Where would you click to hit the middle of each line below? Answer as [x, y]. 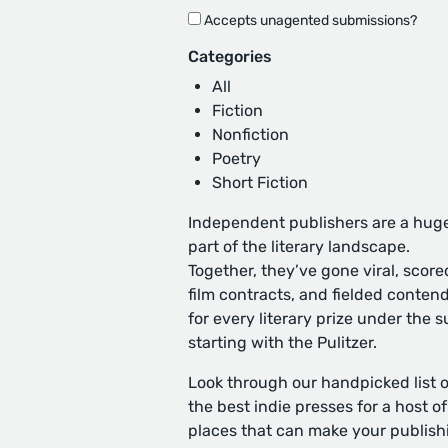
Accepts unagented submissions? [309, 20]
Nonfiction [250, 134]
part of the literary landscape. [299, 246]
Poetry [236, 158]
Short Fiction [260, 182]
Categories [230, 56]
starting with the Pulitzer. [282, 342]
